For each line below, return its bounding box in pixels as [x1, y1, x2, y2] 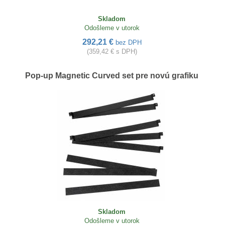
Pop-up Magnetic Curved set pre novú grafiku [25, 71, 198, 80]
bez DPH [115, 39, 142, 47]
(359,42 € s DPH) [86, 48, 137, 56]
